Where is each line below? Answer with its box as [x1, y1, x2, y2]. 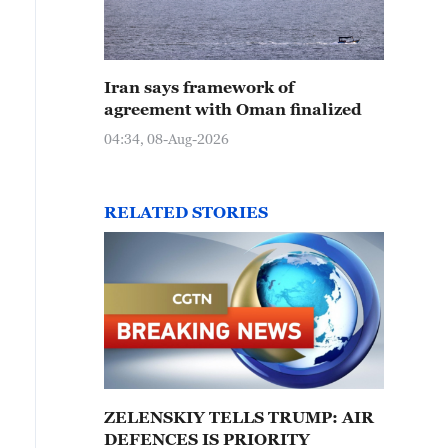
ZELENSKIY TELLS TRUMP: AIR [104, 408, 374, 426]
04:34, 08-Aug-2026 [104, 130, 229, 147]
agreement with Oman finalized [104, 100, 362, 118]
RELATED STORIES [104, 203, 268, 221]
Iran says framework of [104, 78, 294, 96]
